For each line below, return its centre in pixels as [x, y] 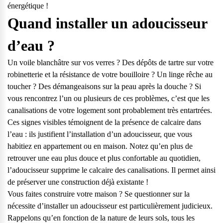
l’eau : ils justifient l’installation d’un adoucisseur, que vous [100, 134]
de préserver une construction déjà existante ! [78, 182]
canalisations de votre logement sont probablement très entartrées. [110, 110]
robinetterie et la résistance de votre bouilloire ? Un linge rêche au [110, 74]
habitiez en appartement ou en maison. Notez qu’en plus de [100, 146]
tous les [183, 218]
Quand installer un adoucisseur [107, 23]
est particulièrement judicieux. [165, 206]
